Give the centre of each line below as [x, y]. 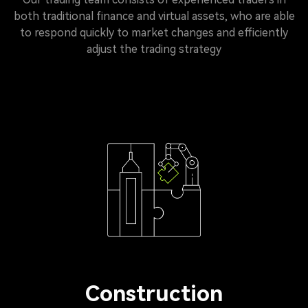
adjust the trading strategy [154, 49]
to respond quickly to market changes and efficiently [154, 33]
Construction [154, 294]
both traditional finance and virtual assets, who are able [154, 16]
